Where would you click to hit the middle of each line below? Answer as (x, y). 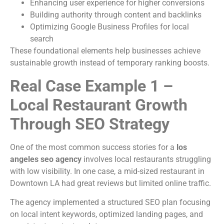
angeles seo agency (46, 159)
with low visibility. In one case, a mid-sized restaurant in (107, 171)
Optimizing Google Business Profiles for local (109, 27)
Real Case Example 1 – (91, 86)
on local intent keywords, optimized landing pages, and (106, 214)
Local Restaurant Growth (99, 105)
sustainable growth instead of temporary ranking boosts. (110, 63)
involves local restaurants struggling (146, 159)
